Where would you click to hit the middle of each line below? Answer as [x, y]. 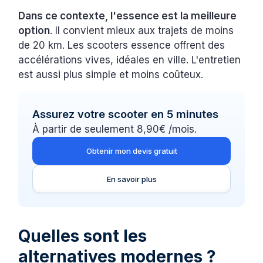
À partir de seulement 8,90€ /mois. [115, 129]
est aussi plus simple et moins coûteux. [111, 75]
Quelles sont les [83, 236]
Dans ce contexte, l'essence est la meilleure [128, 16]
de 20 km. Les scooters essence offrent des [122, 45]
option [34, 31]
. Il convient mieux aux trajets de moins [142, 31]
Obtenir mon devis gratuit [131, 151]
